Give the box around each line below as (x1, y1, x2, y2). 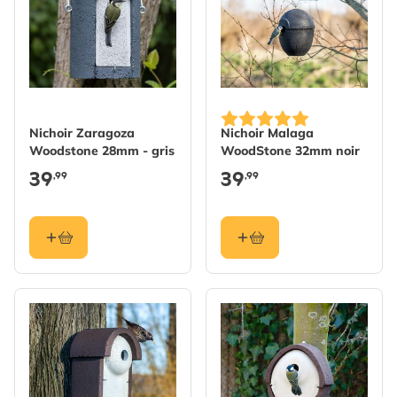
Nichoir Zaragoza (29, 125, 135, 141)
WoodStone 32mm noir (221, 143, 360, 159)
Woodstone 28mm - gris (29, 143, 175, 159)
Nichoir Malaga (221, 125, 314, 141)
